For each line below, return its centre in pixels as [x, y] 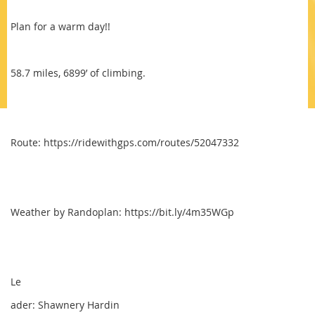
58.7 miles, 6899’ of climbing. [78, 73]
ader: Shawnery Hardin [66, 305]
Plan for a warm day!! [60, 26]
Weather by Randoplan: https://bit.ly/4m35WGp [122, 212]
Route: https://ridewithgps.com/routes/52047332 [125, 142]
